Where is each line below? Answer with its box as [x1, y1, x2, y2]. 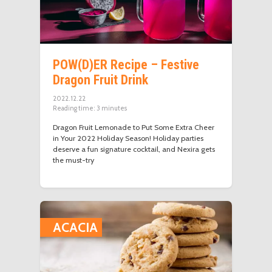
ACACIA [53, 219, 98, 236]
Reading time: [53, 104, 96, 112]
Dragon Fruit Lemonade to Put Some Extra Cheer [53, 122, 215, 132]
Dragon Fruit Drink [53, 72, 149, 87]
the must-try [53, 155, 95, 165]
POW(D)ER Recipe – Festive [53, 56, 200, 72]
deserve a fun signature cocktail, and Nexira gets [53, 144, 216, 154]
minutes [101, 104, 127, 112]
